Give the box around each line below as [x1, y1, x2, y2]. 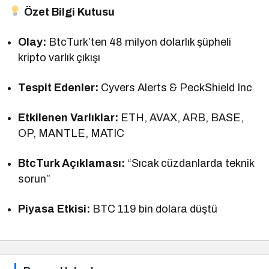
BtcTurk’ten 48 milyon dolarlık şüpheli [46, 35, 232, 48]
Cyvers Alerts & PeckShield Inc [98, 81, 253, 94]
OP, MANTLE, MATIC [18, 127, 125, 139]
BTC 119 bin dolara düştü [90, 202, 218, 215]
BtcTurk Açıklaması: [18, 157, 125, 169]
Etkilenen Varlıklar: [18, 111, 119, 124]
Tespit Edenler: [18, 81, 99, 94]
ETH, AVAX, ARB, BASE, [118, 111, 244, 124]
